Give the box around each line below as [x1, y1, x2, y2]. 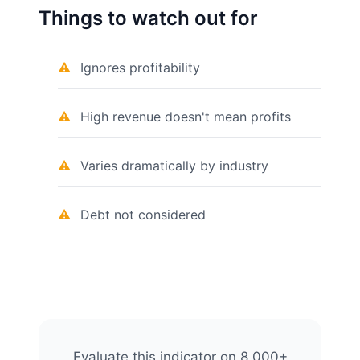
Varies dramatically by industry [80, 157, 268, 174]
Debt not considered [80, 207, 206, 223]
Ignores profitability [80, 59, 200, 76]
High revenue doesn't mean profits [80, 108, 291, 125]
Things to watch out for [39, 6, 258, 30]
